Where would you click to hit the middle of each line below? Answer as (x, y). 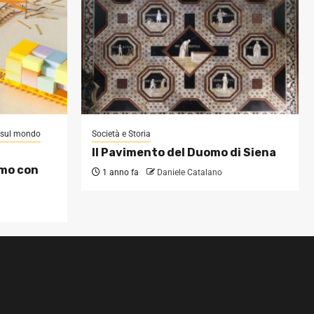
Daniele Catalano (190, 172)
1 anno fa (120, 172)
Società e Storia (121, 134)
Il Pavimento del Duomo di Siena (184, 152)
